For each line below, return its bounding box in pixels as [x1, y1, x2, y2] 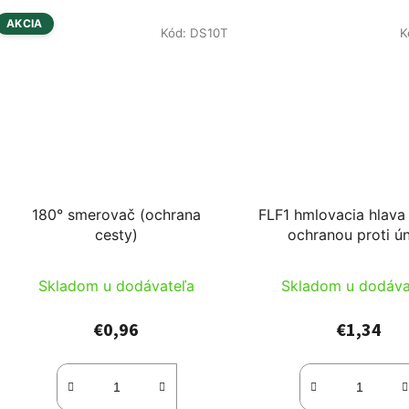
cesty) [95, 225, 139, 245]
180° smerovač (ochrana [32, 205, 202, 225]
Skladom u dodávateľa [38, 277, 195, 296]
